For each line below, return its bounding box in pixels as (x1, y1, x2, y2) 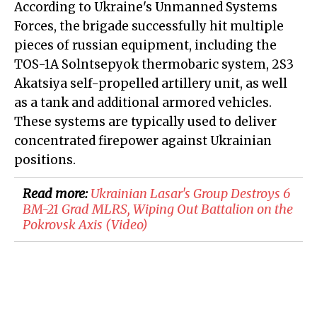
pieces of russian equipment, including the (14, 38, 277, 54)
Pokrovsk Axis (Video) (23, 217, 148, 234)
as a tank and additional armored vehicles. (14, 95, 272, 111)
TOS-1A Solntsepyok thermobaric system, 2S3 (14, 57, 294, 73)
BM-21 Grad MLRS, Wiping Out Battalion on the (23, 201, 293, 218)
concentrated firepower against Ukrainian (14, 133, 272, 149)
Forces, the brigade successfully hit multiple (14, 18, 284, 35)
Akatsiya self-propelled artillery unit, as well (14, 76, 287, 92)
